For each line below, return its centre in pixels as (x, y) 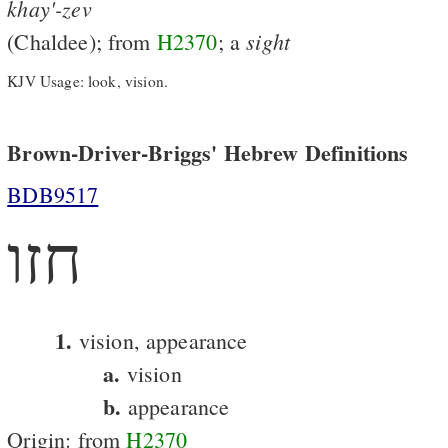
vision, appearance (160, 340)
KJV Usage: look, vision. (88, 81)
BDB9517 (53, 194)
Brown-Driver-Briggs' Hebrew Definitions (208, 152)
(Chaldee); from (82, 41)
